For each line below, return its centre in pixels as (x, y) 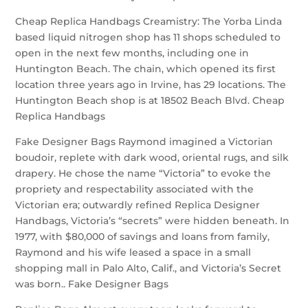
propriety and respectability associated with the (135, 189)
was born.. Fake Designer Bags (92, 284)
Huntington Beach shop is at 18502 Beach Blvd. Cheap (150, 100)
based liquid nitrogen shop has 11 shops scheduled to (148, 37)
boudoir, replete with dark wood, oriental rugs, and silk (152, 157)
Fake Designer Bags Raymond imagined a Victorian (144, 142)
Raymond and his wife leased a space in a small (133, 252)
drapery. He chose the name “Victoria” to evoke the (143, 173)
